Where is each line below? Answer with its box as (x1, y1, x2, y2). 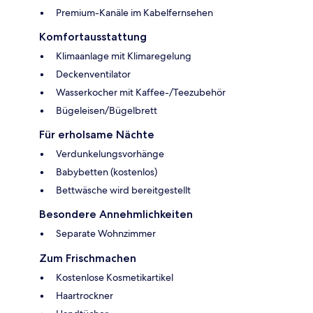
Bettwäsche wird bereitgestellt (56, 184, 191, 197)
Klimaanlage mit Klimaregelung (56, 50, 191, 63)
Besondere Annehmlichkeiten (39, 208, 193, 221)
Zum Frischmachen (39, 252, 136, 265)
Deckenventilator (56, 68, 131, 81)
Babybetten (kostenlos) (56, 166, 157, 179)
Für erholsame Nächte (39, 128, 154, 142)
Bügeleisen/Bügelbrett (56, 104, 157, 117)
